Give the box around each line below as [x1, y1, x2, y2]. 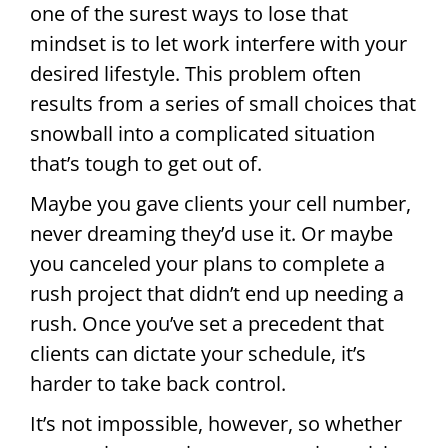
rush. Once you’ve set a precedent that [30, 310, 384, 338]
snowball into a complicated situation [30, 120, 375, 148]
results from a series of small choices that [30, 90, 416, 118]
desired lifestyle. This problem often [30, 60, 361, 88]
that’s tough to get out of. [30, 150, 262, 178]
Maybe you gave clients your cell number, [30, 190, 411, 218]
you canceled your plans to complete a [30, 250, 385, 278]
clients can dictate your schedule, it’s [30, 340, 366, 368]
